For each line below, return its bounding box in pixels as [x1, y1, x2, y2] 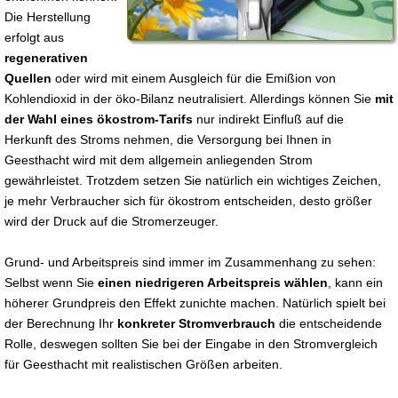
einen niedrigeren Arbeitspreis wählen [98, 275, 328, 290]
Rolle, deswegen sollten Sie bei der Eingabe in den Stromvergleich [4, 337, 378, 351]
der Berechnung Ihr [4, 316, 117, 330]
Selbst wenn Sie [4, 275, 98, 290]
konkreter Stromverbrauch [117, 316, 275, 330]
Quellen [4, 71, 52, 85]
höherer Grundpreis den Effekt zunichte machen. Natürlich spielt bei [4, 296, 386, 310]
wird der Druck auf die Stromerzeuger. [4, 214, 219, 228]
